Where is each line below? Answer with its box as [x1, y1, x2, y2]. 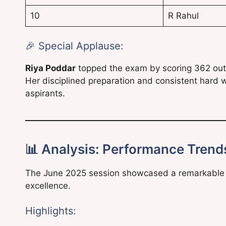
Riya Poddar [25, 63, 76, 73]
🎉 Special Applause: [25, 39, 124, 52]
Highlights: [25, 205, 76, 217]
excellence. [25, 180, 71, 191]
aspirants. [25, 88, 65, 98]
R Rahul [167, 11, 199, 21]
